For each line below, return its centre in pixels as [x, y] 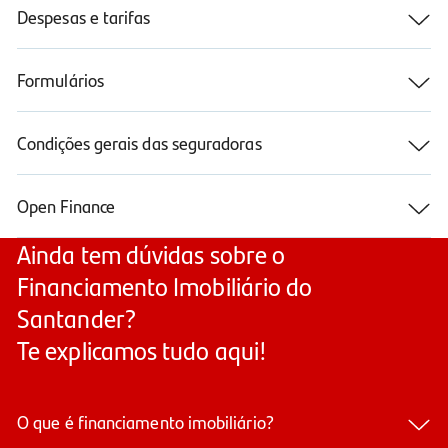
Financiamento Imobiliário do [165, 286]
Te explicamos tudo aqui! [142, 350]
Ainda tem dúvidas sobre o [151, 254]
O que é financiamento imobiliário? [145, 421]
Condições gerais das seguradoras [139, 143]
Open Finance [66, 206]
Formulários [60, 80]
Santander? [76, 318]
